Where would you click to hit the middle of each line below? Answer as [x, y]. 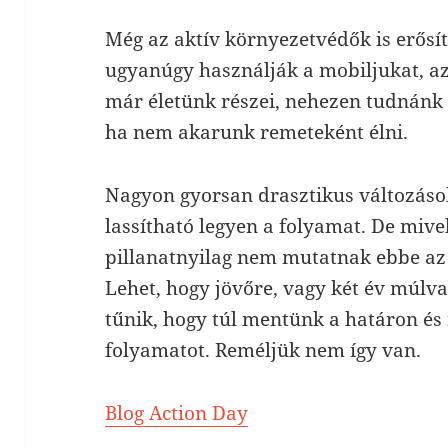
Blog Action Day [177, 413]
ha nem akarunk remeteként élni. [257, 132]
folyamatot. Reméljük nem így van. [263, 350]
